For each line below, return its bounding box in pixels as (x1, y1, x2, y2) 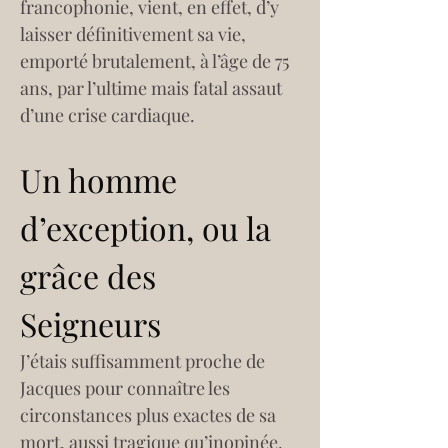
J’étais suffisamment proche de (20, 349, 269, 373)
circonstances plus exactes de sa (20, 403, 280, 427)
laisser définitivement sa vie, (20, 22, 250, 46)
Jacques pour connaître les (20, 376, 234, 400)
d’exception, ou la (20, 206, 279, 249)
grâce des (20, 254, 164, 297)
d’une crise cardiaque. (20, 103, 199, 127)
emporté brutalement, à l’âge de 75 (20, 49, 293, 73)
